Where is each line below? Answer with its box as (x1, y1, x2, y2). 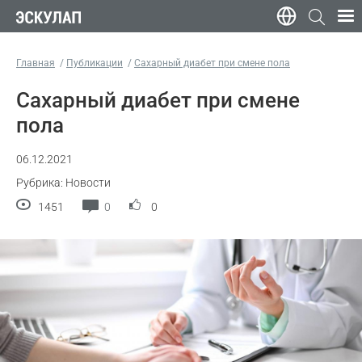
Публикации (66, 57, 123, 69)
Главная (16, 57, 55, 69)
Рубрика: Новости (16, 176, 111, 190)
